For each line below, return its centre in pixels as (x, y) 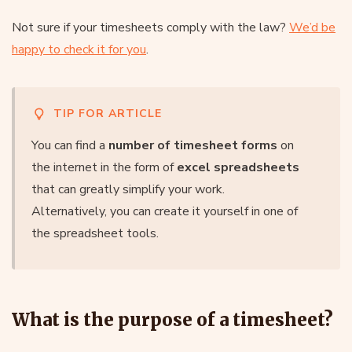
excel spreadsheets (238, 167)
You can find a (70, 145)
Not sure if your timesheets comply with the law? (150, 27)
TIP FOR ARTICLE (108, 113)
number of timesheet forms (193, 145)
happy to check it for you (79, 49)
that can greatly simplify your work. (128, 189)
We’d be (312, 27)
